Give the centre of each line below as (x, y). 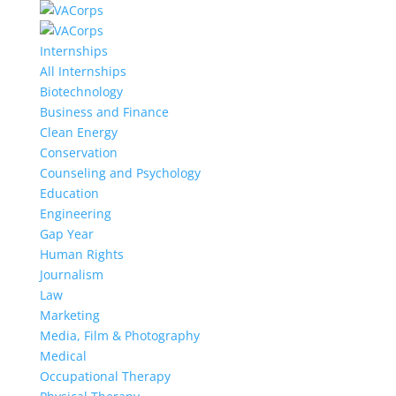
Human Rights (81, 254)
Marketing (69, 315)
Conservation (78, 152)
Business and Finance (104, 112)
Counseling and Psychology (120, 173)
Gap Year (66, 234)
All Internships (83, 71)
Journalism (71, 274)
